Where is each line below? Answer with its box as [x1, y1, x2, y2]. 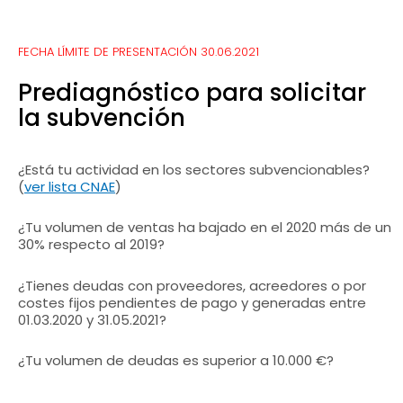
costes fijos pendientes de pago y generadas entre [18, 292, 366, 312]
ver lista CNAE [24, 177, 115, 196]
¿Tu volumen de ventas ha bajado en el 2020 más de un [18, 218, 391, 237]
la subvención [18, 102, 185, 134]
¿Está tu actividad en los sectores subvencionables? [18, 160, 370, 179]
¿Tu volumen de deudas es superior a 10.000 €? [18, 350, 334, 370]
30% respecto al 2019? [18, 235, 165, 255]
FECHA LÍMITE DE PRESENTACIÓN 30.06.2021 [18, 43, 259, 60]
